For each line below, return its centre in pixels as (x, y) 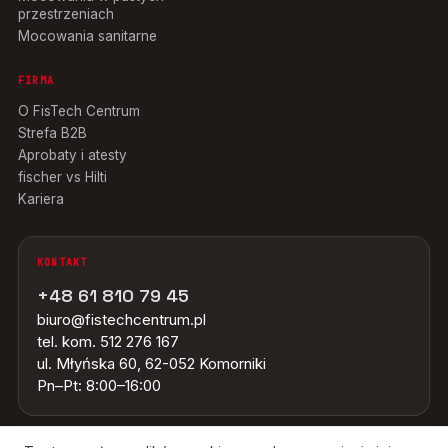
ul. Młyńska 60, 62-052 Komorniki (151, 364)
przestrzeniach (66, 14)
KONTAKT (62, 263)
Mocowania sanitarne (87, 36)
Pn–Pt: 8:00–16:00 (99, 386)
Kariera (41, 199)
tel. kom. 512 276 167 (108, 342)
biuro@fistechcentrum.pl (121, 320)
